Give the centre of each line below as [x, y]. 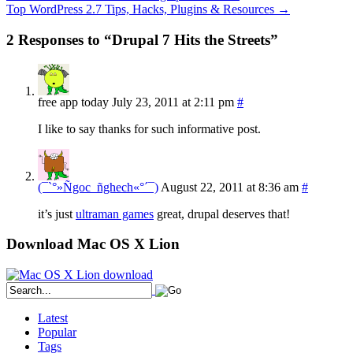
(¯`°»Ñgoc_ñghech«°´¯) [98, 187]
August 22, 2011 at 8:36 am [230, 187]
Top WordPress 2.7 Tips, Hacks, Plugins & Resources [142, 9]
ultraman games [115, 214]
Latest [53, 318]
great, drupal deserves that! [222, 214]
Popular [57, 333]
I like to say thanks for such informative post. [149, 128]
